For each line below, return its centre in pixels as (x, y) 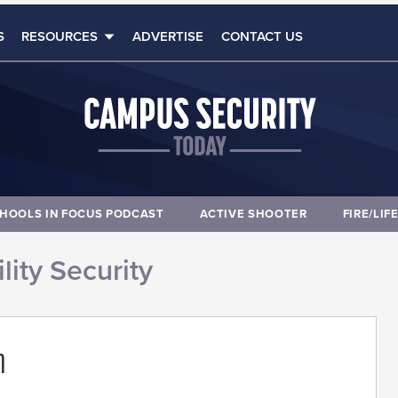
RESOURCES (60, 36)
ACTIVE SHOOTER (253, 214)
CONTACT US (262, 36)
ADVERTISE (168, 36)
